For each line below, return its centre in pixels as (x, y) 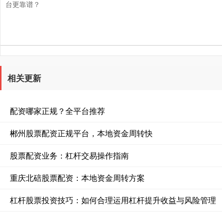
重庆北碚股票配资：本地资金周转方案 (77, 178)
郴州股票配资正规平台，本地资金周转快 (81, 133)
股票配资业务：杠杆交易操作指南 (69, 156)
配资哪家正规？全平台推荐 (57, 111)
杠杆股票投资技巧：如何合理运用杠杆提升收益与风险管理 (113, 200)
